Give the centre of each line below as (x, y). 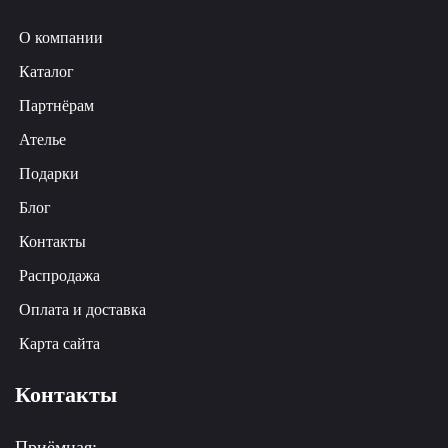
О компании (61, 38)
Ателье (42, 140)
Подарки (49, 174)
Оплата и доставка (82, 310)
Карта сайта (59, 344)
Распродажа (59, 276)
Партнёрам (56, 106)
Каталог (46, 72)
